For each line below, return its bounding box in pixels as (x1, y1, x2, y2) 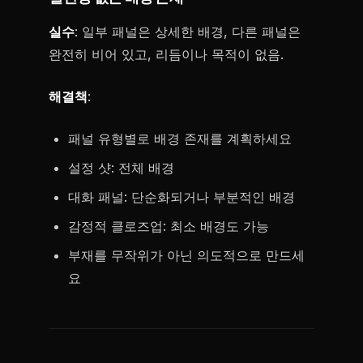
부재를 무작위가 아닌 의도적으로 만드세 (68, 247, 305, 263)
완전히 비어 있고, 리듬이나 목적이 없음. (49, 46, 284, 62)
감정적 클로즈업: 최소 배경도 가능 (68, 218, 269, 234)
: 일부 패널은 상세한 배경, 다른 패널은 (75, 23, 301, 40)
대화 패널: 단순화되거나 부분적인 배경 (68, 189, 295, 205)
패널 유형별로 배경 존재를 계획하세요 (68, 130, 292, 147)
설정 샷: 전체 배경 (68, 160, 174, 176)
